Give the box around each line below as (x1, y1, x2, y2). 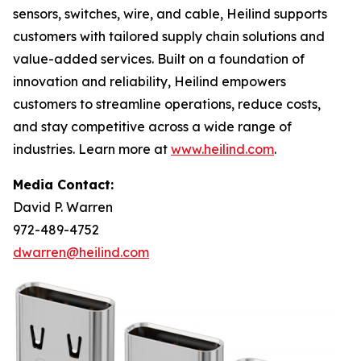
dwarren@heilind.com (13, 244, 149, 260)
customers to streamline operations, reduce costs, (13, 96, 321, 112)
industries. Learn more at (13, 141, 171, 157)
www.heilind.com (171, 141, 274, 157)
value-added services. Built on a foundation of (13, 51, 305, 67)
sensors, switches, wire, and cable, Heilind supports (13, 6, 327, 22)
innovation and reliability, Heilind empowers (13, 73, 286, 89)
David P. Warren (13, 199, 113, 215)
